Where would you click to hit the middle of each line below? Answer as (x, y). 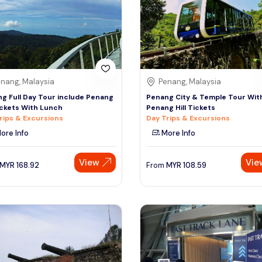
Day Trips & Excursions (188, 118)
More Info (177, 133)
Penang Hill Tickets (181, 107)
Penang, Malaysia (190, 81)
